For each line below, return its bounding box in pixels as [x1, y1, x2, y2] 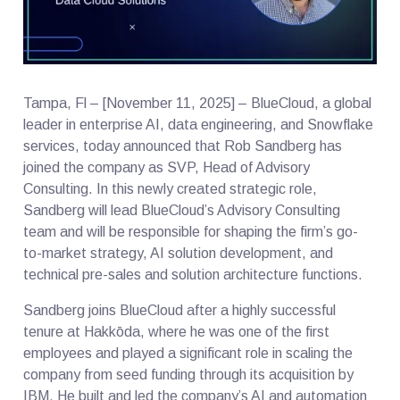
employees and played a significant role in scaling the [23, 345, 354, 361]
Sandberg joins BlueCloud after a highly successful [23, 302, 337, 318]
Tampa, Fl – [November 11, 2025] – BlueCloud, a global [23, 95, 372, 111]
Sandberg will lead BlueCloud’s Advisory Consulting [23, 202, 341, 218]
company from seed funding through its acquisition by [23, 366, 354, 382]
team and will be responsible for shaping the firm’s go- [23, 223, 359, 239]
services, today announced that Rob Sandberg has [23, 137, 343, 154]
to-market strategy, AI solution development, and [23, 245, 334, 261]
